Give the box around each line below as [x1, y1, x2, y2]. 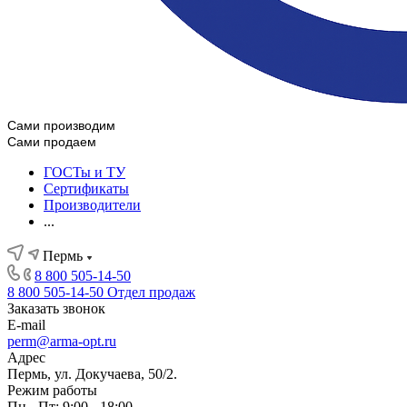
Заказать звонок [7, 301, 105, 316]
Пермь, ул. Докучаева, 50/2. [7, 366, 177, 382]
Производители [44, 197, 141, 213]
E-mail [7, 317, 45, 333]
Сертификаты [44, 181, 129, 196]
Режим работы [7, 382, 97, 398]
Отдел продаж [107, 284, 195, 300]
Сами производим [7, 118, 115, 133]
